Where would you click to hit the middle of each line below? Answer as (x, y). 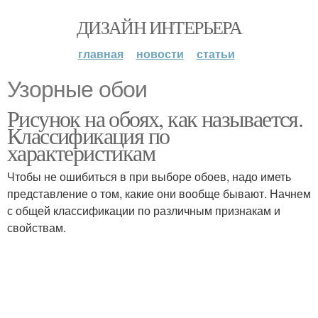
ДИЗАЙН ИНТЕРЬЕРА (159, 27)
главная (100, 54)
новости (160, 54)
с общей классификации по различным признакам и (144, 210)
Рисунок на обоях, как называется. (155, 118)
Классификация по (88, 135)
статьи (215, 54)
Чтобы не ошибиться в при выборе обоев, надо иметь (149, 176)
